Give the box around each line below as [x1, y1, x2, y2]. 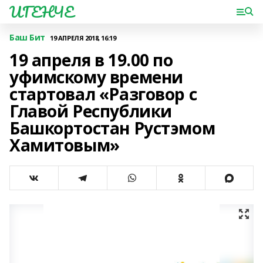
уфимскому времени [9, 66, 183, 88]
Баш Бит [9, 32, 46, 43]
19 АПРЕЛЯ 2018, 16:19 [50, 33, 116, 42]
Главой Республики [9, 100, 172, 122]
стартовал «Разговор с [9, 83, 197, 105]
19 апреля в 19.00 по [9, 49, 173, 71]
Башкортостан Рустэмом [9, 117, 215, 139]
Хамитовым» [9, 134, 120, 156]
